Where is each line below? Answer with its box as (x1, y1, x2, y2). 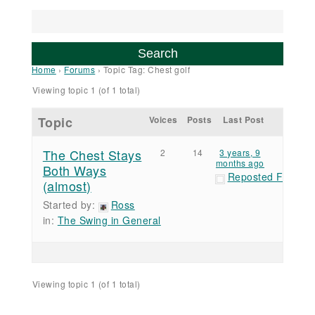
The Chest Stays (42, 146, 142, 165)
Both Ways (42, 161, 107, 180)
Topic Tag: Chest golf (103, 63, 191, 76)
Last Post (223, 113, 264, 127)
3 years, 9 (219, 146, 261, 159)
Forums (64, 63, 96, 76)
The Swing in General (57, 213, 161, 228)
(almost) (42, 176, 91, 195)
